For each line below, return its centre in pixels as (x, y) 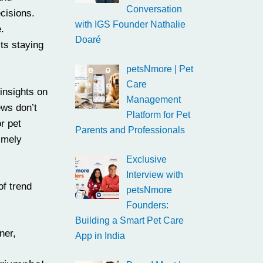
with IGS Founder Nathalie (130, 24)
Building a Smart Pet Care (129, 220)
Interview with (155, 175)
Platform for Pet (158, 115)
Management (154, 100)
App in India (100, 236)
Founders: (147, 205)
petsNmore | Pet (160, 69)
